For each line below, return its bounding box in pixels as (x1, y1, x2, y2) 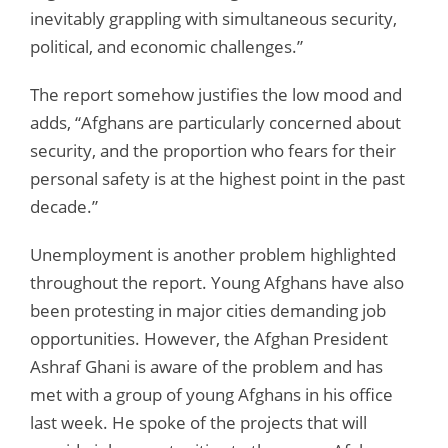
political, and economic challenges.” (30, 34, 303, 58)
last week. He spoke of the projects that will (30, 410, 367, 434)
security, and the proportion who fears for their (30, 138, 396, 162)
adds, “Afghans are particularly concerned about (30, 110, 401, 134)
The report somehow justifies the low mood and (30, 82, 402, 106)
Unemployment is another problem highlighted (30, 242, 396, 266)
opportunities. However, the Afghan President (30, 326, 388, 350)
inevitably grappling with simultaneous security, (30, 6, 397, 30)
